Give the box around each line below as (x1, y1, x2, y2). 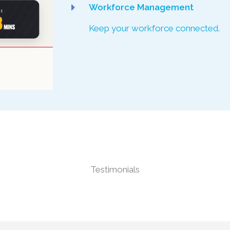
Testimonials (90, 164, 140, 175)
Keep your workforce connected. (89, 23, 220, 33)
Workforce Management (89, 2, 194, 12)
